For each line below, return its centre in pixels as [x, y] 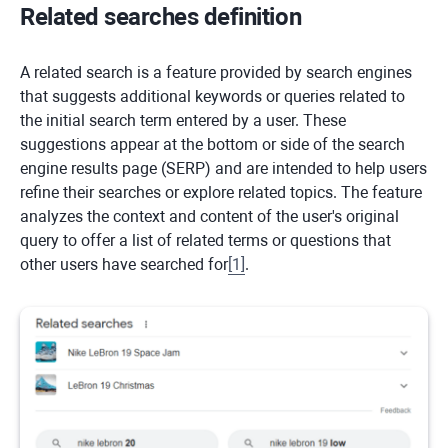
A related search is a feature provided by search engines [216, 72]
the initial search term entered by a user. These [183, 120]
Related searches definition [161, 17]
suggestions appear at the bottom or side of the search [212, 144]
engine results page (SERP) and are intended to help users [223, 168]
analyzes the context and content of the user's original [209, 216]
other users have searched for [124, 264]
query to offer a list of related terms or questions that [205, 240]
